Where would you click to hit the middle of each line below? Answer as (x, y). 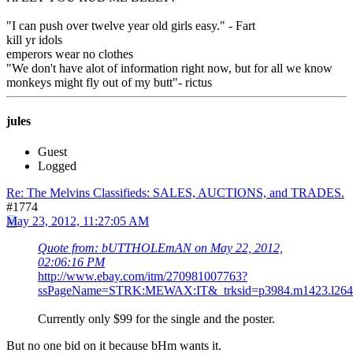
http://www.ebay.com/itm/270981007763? (143, 277)
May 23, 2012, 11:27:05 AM (78, 221)
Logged (57, 166)
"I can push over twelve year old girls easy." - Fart (131, 25)
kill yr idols (34, 39)
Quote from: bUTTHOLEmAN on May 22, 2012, (160, 248)
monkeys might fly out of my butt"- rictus (109, 82)
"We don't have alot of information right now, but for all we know (169, 68)
